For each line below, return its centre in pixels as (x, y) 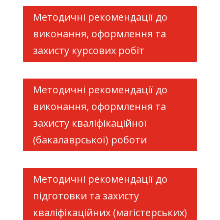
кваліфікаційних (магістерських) (110, 212)
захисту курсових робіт (88, 50)
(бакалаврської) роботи (90, 140)
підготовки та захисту (86, 196)
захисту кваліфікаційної (90, 123)
